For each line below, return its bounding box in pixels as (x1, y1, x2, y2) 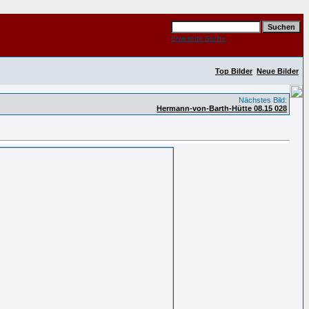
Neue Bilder (257, 67, 299, 75)
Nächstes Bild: (237, 96, 287, 104)
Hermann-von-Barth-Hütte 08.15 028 (157, 104, 287, 112)
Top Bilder (215, 67, 252, 75)
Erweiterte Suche (171, 34, 226, 42)
